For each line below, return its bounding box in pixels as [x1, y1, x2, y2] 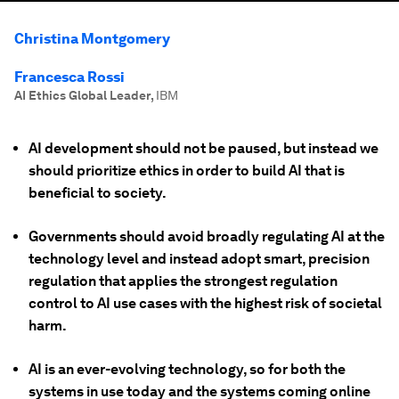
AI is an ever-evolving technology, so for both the [28, 361, 346, 378]
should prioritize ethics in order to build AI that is [28, 162, 345, 179]
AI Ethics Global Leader [14, 88, 151, 102]
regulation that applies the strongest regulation [28, 273, 338, 289]
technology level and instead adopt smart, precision [28, 250, 370, 267]
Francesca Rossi [14, 69, 125, 85]
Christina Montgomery [14, 30, 170, 47]
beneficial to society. [28, 184, 167, 201]
